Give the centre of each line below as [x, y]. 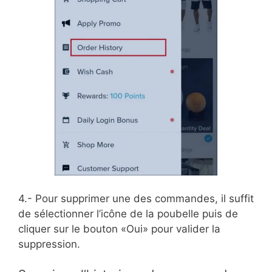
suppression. [49, 244]
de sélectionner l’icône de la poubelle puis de [128, 213]
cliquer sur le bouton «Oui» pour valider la [119, 229]
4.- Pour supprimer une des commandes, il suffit [136, 198]
